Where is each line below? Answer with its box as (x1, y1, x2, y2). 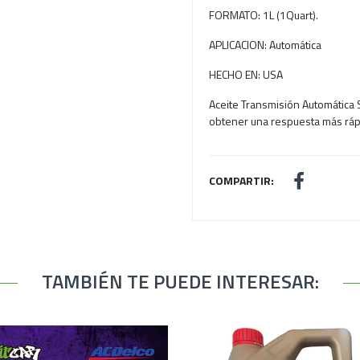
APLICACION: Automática (209, 36, 321, 53)
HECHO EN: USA (209, 66, 283, 83)
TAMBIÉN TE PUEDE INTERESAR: (41, 267, 319, 296)
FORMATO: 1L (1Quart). (209, 6, 318, 23)
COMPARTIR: (209, 172, 274, 189)
